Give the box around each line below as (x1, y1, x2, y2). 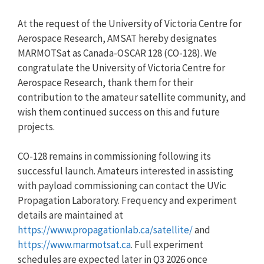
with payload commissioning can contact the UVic (18, 179, 226, 192)
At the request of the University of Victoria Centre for (18, 16, 242, 30)
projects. (18, 120, 55, 133)
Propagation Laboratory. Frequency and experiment (18, 194, 237, 207)
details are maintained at (18, 209, 123, 222)
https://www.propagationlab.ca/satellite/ (18, 223, 193, 236)
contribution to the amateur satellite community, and (18, 90, 246, 104)
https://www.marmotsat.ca (18, 238, 131, 251)
